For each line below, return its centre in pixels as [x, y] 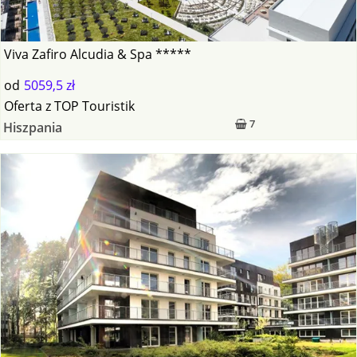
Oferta [24, 106]
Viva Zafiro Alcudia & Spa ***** [98, 55]
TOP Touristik [95, 106]
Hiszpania [32, 128]
